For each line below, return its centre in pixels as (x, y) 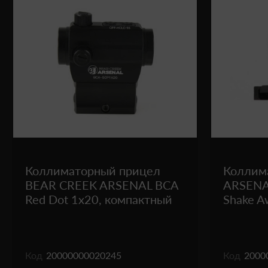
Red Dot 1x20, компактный (99, 199)
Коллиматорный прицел (93, 170)
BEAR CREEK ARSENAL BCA (102, 185)
